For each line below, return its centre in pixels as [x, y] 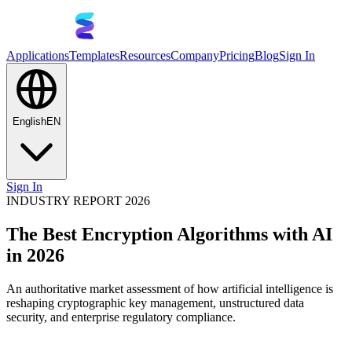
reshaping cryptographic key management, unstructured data [155, 302]
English [29, 121]
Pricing [237, 55]
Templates [94, 55]
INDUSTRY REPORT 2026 [78, 201]
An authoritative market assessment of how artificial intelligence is [170, 288]
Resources [145, 55]
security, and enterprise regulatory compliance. [121, 317]
